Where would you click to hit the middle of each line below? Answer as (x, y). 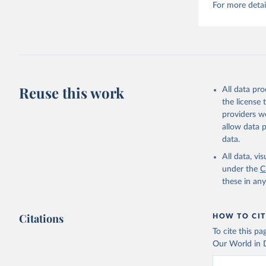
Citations (42, 219)
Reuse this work (72, 93)
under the (240, 170)
